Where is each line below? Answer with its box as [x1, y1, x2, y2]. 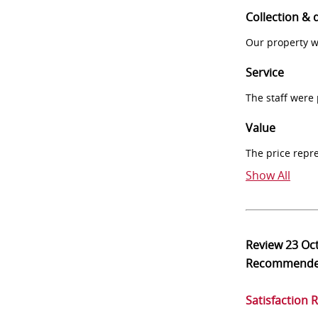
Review [246, 237, 285, 253]
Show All [246, 168, 290, 183]
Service [246, 65, 284, 80]
